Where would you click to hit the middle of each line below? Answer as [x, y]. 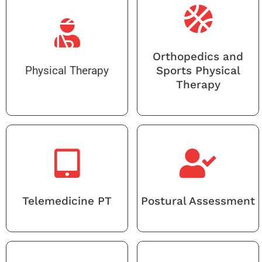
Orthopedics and [198, 56]
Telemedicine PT [67, 201]
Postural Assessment [198, 201]
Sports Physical [198, 70]
